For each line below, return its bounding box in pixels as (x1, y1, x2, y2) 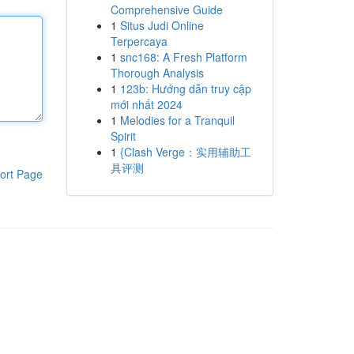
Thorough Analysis (110, 65, 204, 81)
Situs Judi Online (119, 17, 204, 33)
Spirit (110, 128, 136, 144)
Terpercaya (110, 33, 168, 49)
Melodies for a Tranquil (119, 112, 235, 128)
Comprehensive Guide (110, 2, 223, 17)
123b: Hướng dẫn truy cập (119, 81, 251, 96)
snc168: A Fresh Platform (119, 49, 247, 65)
